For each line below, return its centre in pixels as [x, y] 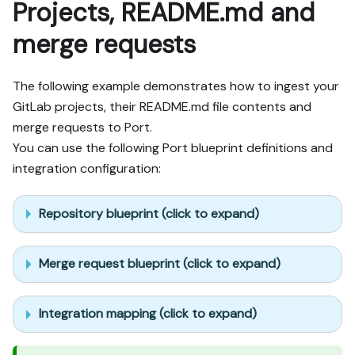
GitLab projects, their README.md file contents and [162, 107]
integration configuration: [87, 169]
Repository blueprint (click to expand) [149, 214]
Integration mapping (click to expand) [148, 314]
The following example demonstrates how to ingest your [176, 86]
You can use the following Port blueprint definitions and [173, 148]
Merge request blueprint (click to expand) [160, 264]
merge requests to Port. [82, 128]
